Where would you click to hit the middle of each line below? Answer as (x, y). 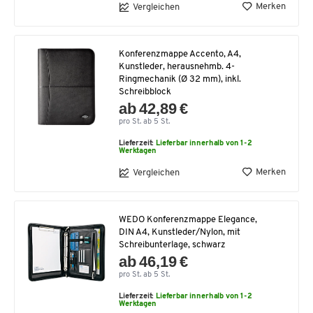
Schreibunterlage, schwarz (172, 245)
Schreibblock (145, 92)
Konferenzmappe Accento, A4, (180, 54)
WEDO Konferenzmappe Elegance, (188, 220)
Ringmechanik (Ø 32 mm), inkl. (180, 80)
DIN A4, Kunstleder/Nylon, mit (180, 233)
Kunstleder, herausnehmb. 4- (177, 67)
